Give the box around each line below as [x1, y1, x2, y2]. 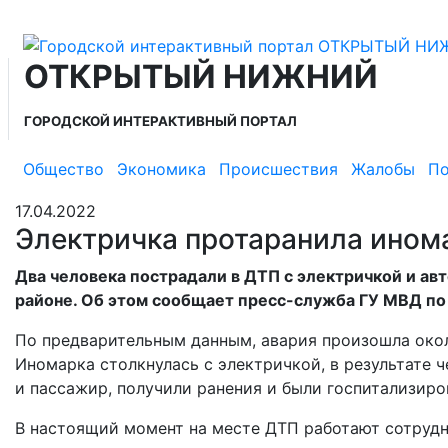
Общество [23, 159, 104, 180]
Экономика [117, 159, 206, 180]
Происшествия [219, 159, 338, 180]
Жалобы [351, 159, 415, 180]
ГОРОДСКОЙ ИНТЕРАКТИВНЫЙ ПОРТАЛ [24, 112, 297, 129]
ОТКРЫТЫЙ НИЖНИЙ [24, 56, 378, 96]
